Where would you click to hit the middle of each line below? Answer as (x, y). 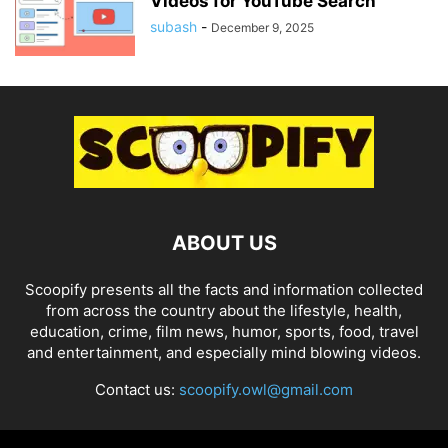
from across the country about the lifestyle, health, (224, 310)
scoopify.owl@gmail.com (266, 389)
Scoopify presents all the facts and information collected (224, 289)
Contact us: (137, 389)
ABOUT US (224, 243)
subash (173, 26)
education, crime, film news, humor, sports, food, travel (224, 331)
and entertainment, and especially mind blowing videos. (224, 352)
